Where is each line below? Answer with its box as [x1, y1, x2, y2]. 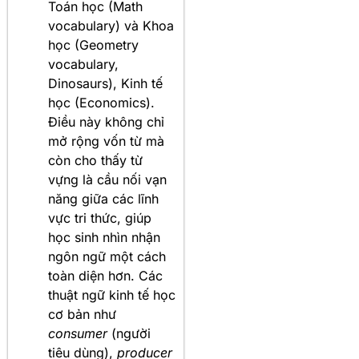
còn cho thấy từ [48, 152, 143, 169]
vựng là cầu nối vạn [48, 171, 167, 188]
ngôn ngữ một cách [48, 248, 166, 265]
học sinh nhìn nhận [48, 229, 160, 246]
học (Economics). [48, 95, 155, 111]
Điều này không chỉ [48, 114, 164, 131]
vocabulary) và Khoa [48, 18, 174, 34]
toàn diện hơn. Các [48, 268, 163, 284]
